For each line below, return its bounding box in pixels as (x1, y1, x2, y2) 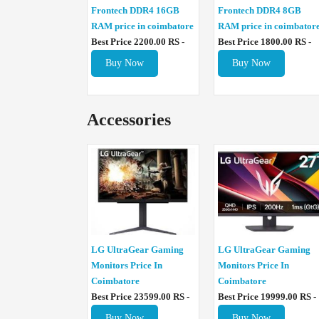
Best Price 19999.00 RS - (218, 291, 316, 303)
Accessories (87, 110, 171, 130)
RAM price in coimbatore (91, 21, 194, 32)
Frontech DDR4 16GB (91, 5, 179, 16)
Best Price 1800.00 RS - (218, 36, 311, 48)
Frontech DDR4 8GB (218, 5, 301, 16)
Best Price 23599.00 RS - (91, 291, 189, 303)
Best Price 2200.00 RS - (91, 36, 184, 48)
